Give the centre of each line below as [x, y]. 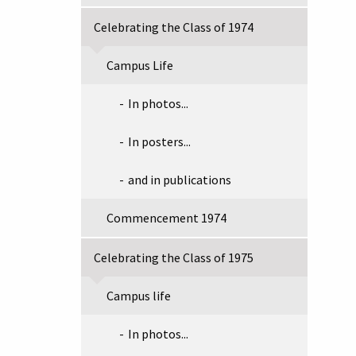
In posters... [159, 141]
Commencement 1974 [166, 218]
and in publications [180, 180]
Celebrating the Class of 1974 [174, 27]
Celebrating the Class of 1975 [174, 257]
